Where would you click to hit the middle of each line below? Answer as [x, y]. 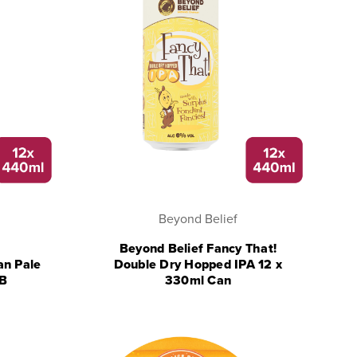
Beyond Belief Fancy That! [198, 248]
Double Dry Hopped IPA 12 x [198, 264]
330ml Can [198, 280]
